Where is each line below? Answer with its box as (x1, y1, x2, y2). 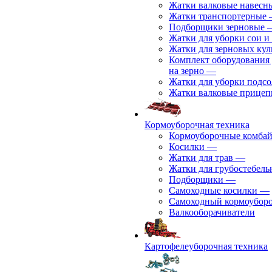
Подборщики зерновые (169, 22, 265, 32)
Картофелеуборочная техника (144, 241, 268, 251)
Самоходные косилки (169, 185, 257, 195)
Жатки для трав (169, 152, 233, 163)
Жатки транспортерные (169, 11, 267, 21)
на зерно (169, 66, 204, 76)
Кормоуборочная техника (144, 120, 250, 130)
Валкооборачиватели (169, 207, 255, 217)
